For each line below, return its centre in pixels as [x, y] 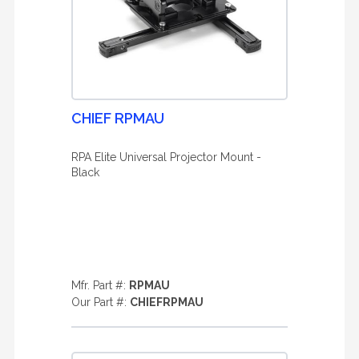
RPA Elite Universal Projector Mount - [166, 157]
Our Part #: [101, 302]
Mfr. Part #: [100, 285]
